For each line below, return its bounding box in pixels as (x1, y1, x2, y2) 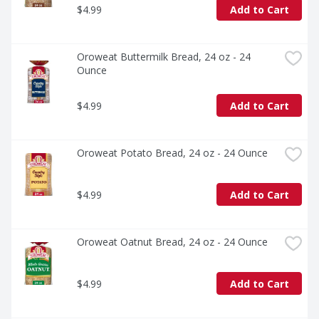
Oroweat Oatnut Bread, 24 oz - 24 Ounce (77, 235, 268, 249)
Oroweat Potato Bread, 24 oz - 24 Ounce (77, 146, 268, 160)
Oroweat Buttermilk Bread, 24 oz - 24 (77, 50, 251, 64)
